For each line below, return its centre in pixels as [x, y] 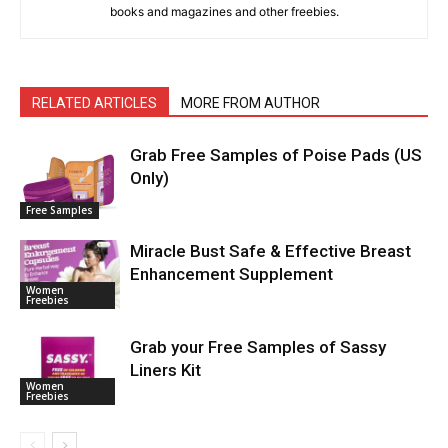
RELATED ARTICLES [94, 103]
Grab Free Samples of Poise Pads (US [276, 155]
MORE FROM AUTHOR [250, 103]
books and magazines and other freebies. [224, 12]
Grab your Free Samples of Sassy [258, 347]
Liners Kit [165, 370]
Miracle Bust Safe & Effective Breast [270, 251]
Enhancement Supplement [231, 274]
